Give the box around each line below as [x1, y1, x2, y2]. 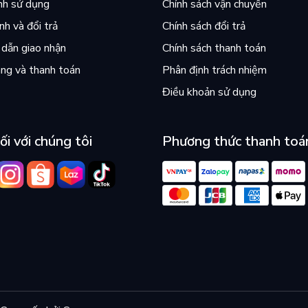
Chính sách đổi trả [162, 19, 245, 34]
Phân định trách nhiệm [162, 63, 267, 78]
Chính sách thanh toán [162, 41, 266, 56]
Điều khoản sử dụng [162, 85, 256, 100]
